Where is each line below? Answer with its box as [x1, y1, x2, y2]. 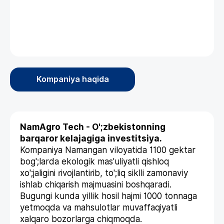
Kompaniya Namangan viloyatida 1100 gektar [20, 145, 195, 155]
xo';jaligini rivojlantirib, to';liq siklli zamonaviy [20, 168, 188, 178]
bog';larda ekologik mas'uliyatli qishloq [20, 156, 169, 167]
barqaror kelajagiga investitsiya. [20, 133, 162, 144]
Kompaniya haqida [36, 74, 109, 84]
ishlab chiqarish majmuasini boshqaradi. [20, 179, 171, 190]
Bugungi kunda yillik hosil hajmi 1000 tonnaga [20, 191, 197, 201]
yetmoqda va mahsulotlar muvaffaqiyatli [20, 202, 177, 213]
